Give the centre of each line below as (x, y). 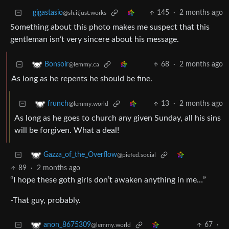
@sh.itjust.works (85, 13)
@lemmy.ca (84, 65)
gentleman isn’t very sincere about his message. (95, 40)
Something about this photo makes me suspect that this (110, 27)
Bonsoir (56, 65)
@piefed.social (136, 155)
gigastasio (48, 13)
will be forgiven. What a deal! (67, 131)
